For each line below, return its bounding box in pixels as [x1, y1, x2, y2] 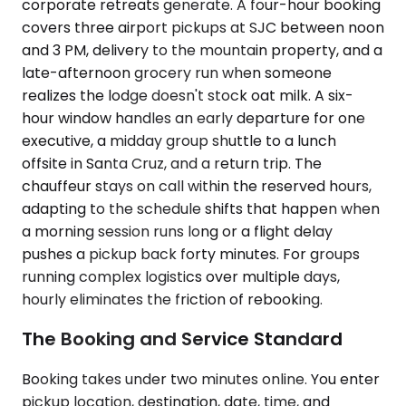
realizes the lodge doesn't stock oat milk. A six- [22, 84, 353, 106]
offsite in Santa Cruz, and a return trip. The [22, 152, 322, 174]
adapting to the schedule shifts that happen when [22, 198, 380, 219]
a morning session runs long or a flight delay [22, 220, 333, 242]
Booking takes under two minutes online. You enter [22, 368, 380, 390]
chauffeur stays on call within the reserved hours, [22, 175, 372, 197]
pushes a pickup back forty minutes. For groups [22, 243, 360, 265]
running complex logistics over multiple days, [22, 266, 340, 287]
